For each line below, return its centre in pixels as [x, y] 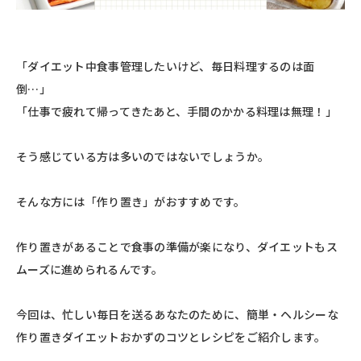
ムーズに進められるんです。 [90, 270]
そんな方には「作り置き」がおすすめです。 [131, 202]
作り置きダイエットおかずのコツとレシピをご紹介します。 [171, 337]
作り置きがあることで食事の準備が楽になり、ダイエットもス [177, 247]
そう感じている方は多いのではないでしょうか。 [143, 157]
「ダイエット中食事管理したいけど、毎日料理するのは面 [166, 66]
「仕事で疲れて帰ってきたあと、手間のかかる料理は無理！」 [176, 112]
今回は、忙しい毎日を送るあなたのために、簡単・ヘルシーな [177, 315]
